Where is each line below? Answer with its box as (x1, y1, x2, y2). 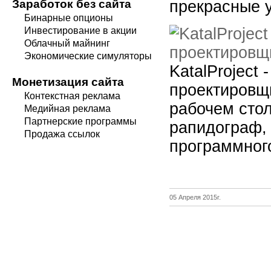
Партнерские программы (24, 116, 137, 126)
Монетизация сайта (12, 76, 124, 88)
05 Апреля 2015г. (169, 193, 221, 201)
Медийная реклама (24, 103, 111, 114)
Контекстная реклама (24, 91, 120, 101)
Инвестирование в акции (24, 25, 137, 36)
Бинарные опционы (24, 13, 113, 23)
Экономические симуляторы (24, 51, 152, 61)
